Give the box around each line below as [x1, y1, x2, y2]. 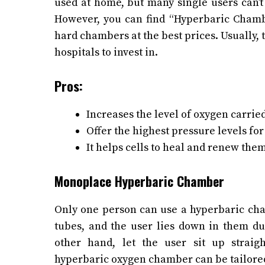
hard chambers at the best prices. [54, 29, 221, 43]
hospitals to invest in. [54, 46, 160, 60]
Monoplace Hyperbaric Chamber [54, 172, 224, 191]
